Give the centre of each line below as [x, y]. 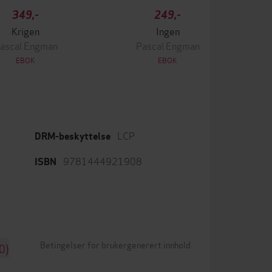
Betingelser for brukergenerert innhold [115, 244]
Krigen [25, 31]
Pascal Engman [168, 45]
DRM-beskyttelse [73, 136]
